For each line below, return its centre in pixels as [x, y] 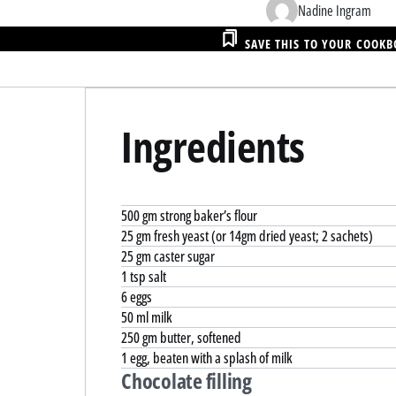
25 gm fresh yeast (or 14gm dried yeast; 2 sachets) [247, 236]
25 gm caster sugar [168, 257]
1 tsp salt [144, 277]
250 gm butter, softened [181, 338]
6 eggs [137, 297]
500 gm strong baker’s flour [189, 216]
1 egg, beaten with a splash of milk [207, 358]
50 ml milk [147, 318]
